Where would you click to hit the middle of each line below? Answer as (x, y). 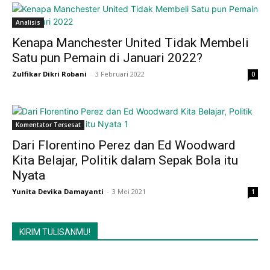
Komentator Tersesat (48, 125)
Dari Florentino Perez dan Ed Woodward (124, 145)
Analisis (28, 22)
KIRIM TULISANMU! (55, 232)
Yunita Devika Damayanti (58, 191)
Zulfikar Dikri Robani (49, 74)
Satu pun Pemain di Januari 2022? (107, 58)
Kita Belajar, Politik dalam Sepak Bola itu (125, 160)
